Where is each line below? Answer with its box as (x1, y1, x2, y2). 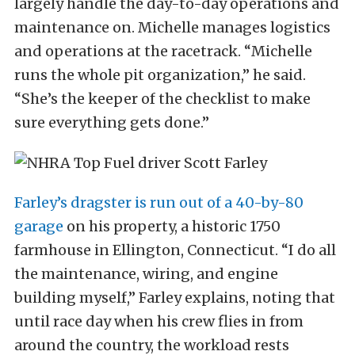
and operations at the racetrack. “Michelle (14, 42, 312, 61)
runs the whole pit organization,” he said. (14, 66, 306, 85)
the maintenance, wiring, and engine (14, 265, 278, 284)
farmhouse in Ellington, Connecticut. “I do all (14, 241, 336, 260)
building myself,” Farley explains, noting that (14, 288, 335, 307)
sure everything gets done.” (14, 113, 209, 132)
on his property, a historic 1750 (63, 217, 281, 236)
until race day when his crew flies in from (14, 312, 303, 331)
